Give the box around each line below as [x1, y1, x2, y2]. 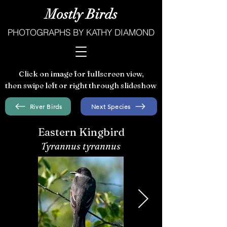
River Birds [29, 102, 62, 110]
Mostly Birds [45, 6, 118, 23]
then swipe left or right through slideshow [5, 81, 157, 90]
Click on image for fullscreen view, [18, 69, 144, 79]
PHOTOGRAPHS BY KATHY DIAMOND [8, 27, 155, 37]
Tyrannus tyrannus [41, 140, 121, 152]
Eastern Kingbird [37, 125, 125, 138]
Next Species [91, 102, 131, 110]
